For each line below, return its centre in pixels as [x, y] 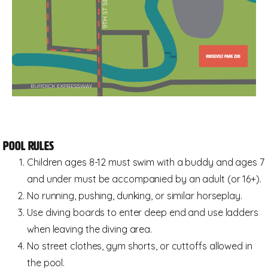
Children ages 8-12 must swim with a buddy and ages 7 [146, 162]
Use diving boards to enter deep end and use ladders [143, 212]
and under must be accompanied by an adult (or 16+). [144, 179]
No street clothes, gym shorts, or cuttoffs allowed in [140, 246]
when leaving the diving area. [90, 229]
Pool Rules [28, 146]
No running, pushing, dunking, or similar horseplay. [135, 196]
